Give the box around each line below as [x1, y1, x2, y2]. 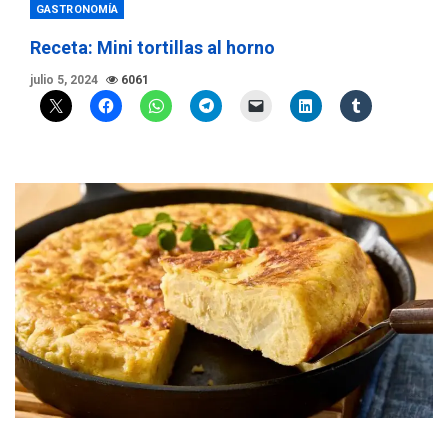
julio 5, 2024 [30, 73, 101, 88]
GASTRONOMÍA [36, 3, 119, 17]
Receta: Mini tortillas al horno [30, 37, 275, 59]
